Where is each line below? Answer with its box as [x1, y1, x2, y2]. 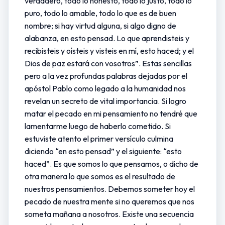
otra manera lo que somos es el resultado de [25, 171, 175, 181]
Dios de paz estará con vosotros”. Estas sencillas [25, 58, 192, 68]
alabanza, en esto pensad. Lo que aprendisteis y [25, 33, 189, 43]
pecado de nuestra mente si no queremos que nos [25, 196, 194, 206]
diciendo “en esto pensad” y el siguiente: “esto [25, 146, 182, 156]
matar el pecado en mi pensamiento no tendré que [25, 108, 197, 119]
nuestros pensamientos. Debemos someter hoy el [25, 184, 195, 194]
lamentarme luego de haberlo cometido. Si [25, 121, 171, 131]
